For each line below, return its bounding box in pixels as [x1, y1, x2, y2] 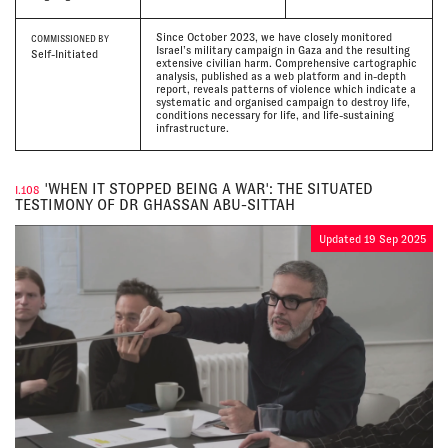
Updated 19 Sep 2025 [318, 232, 426, 245]
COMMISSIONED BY [31, 33, 109, 44]
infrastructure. [155, 121, 229, 134]
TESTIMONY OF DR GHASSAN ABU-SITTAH [15, 196, 295, 213]
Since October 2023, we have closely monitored [155, 30, 392, 43]
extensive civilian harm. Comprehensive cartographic [155, 56, 417, 69]
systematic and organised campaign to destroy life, [155, 95, 410, 108]
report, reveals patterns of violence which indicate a [155, 82, 416, 95]
